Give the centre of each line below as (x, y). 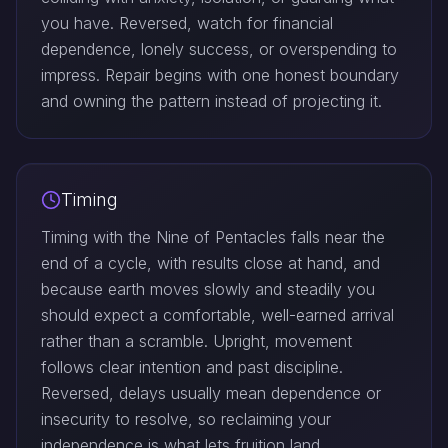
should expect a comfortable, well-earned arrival (217, 315)
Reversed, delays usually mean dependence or (211, 393)
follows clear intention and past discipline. (192, 367)
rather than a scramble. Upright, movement (196, 341)
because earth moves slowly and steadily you (208, 289)
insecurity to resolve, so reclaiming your (186, 419)
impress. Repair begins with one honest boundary (220, 75)
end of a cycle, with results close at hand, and (210, 263)
